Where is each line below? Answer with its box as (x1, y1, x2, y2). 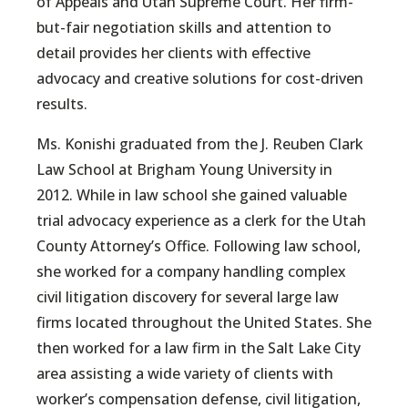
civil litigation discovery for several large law (36, 287, 339, 308)
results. (36, 94, 87, 115)
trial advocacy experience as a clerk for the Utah (36, 210, 366, 231)
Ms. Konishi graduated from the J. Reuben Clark (36, 134, 363, 155)
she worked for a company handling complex (36, 261, 346, 282)
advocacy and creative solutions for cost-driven (36, 68, 363, 89)
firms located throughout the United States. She (36, 312, 372, 333)
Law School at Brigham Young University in (36, 159, 332, 180)
